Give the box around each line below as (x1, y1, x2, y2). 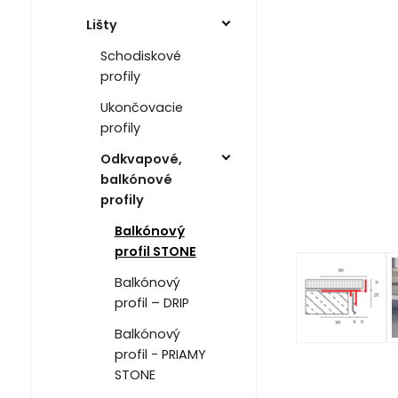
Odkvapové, (99, 150, 182, 169)
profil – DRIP (114, 294, 189, 313)
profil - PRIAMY (114, 346, 206, 364)
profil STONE (114, 243, 196, 261)
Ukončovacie (99, 99, 183, 117)
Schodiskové (99, 47, 181, 66)
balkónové (99, 171, 172, 189)
